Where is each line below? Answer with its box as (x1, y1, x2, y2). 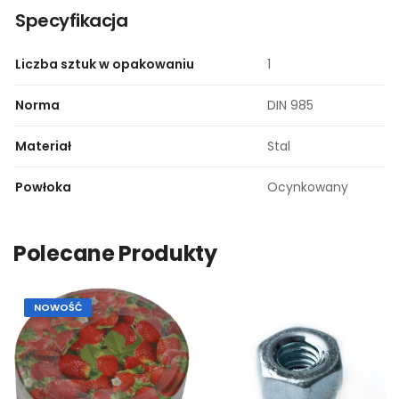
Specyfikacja (15, 7, 127, 33)
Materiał (15, 136, 71, 155)
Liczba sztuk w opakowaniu (15, 54, 194, 73)
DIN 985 (267, 95, 313, 114)
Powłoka (15, 177, 71, 196)
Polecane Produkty (13, 238, 217, 268)
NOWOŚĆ (34, 299, 82, 314)
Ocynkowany (267, 177, 348, 196)
